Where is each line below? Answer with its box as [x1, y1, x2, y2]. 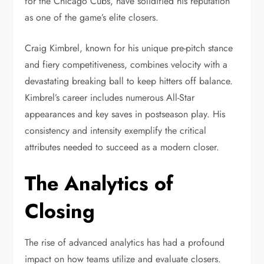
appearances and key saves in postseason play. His [25, 107, 226, 121]
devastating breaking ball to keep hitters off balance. [25, 74, 233, 88]
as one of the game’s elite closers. [25, 10, 159, 24]
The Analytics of [25, 169, 174, 198]
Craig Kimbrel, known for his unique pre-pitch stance [25, 41, 233, 55]
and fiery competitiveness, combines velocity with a [25, 57, 228, 71]
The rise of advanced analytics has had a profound [25, 235, 225, 249]
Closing [25, 196, 95, 226]
